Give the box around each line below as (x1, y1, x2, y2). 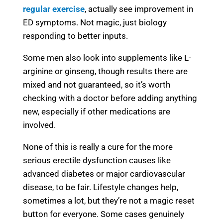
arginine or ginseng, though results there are (23, 66, 188, 77)
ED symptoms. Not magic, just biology (23, 17, 167, 28)
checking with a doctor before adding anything (23, 93, 197, 104)
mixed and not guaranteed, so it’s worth (23, 80, 170, 90)
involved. (23, 120, 56, 130)
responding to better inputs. (23, 31, 128, 41)
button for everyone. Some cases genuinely (23, 209, 184, 220)
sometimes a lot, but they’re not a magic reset (23, 196, 195, 206)
